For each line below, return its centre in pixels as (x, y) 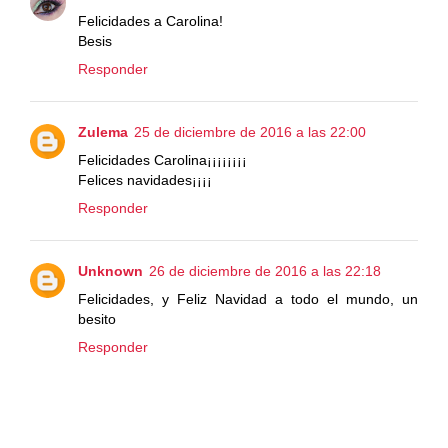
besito (97, 318)
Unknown (110, 270)
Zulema (103, 131)
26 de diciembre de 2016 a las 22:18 (265, 270)
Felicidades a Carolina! (150, 20)
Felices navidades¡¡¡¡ (145, 179)
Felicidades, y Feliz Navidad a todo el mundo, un (248, 298)
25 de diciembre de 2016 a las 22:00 (250, 131)
